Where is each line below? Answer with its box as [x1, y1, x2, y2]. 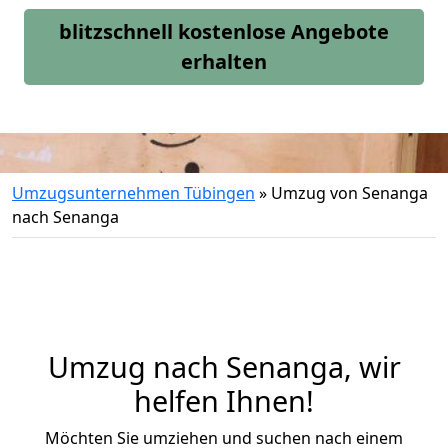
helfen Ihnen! [134, 381, 314, 420]
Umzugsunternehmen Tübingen [12, 182, 255, 204]
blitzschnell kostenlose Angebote [59, 18, 389, 45]
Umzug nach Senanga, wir [47, 347, 401, 386]
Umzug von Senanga [271, 182, 428, 204]
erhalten [181, 48, 267, 75]
